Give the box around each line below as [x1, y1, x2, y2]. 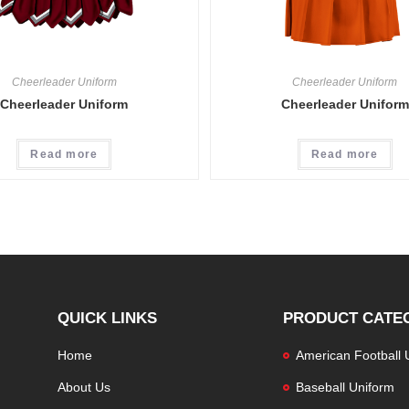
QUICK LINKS [58, 309, 157, 327]
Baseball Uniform [295, 379, 394, 394]
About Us [58, 379, 110, 394]
